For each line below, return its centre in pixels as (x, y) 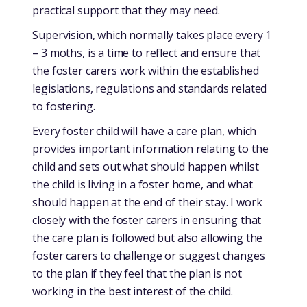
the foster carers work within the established (146, 70)
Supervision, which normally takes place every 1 (152, 35)
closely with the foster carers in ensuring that (147, 220)
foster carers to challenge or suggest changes (149, 255)
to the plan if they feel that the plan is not (137, 273)
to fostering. (64, 106)
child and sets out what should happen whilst (146, 166)
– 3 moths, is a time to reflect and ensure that (147, 52)
